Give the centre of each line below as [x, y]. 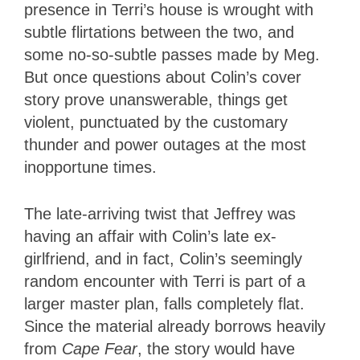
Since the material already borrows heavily [175, 326]
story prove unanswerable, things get [156, 99]
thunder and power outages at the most [165, 144]
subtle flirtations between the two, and [159, 32]
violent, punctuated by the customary [156, 122]
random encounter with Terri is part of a [165, 281]
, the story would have [216, 348]
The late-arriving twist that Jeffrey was [160, 213]
